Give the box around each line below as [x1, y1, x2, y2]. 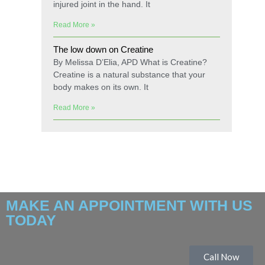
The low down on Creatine [53, 44, 153, 54]
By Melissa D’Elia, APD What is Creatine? [53, 57, 207, 67]
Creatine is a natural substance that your [53, 70, 205, 79]
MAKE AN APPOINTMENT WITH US [6, 197, 253, 214]
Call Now [203, 251, 239, 262]
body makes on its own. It [53, 82, 148, 92]
